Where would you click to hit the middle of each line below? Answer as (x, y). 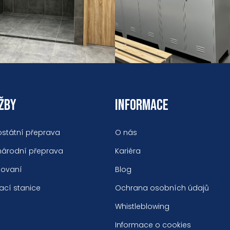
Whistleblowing (142, 207)
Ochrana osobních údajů (162, 188)
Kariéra (128, 151)
